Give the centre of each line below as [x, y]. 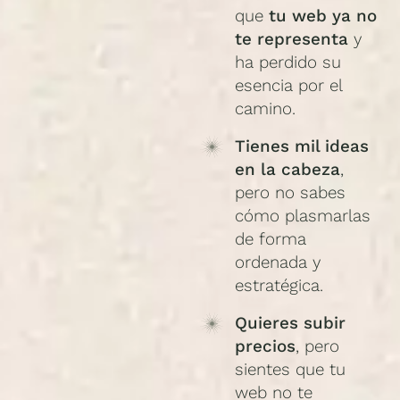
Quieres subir [290, 324]
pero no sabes [290, 193]
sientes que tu [290, 370]
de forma [270, 240]
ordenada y [277, 263]
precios [265, 347]
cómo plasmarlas [302, 217]
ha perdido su [287, 63]
